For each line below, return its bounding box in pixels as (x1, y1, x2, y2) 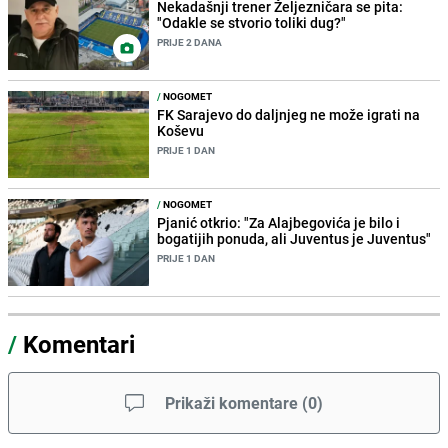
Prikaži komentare (165, 392, 298, 415)
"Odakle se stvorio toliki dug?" (157, 13, 347, 33)
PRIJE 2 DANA (157, 35, 223, 50)
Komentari (23, 328, 135, 361)
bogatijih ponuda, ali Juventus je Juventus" (157, 229, 432, 249)
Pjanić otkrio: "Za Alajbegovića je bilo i (157, 213, 401, 233)
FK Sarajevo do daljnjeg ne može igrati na (157, 105, 421, 125)
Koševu (157, 121, 205, 141)
